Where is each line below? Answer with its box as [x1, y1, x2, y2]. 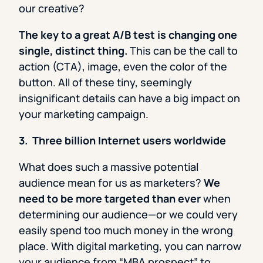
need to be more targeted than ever [19, 191, 201, 206]
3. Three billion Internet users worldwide [19, 133, 226, 148]
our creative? [19, 1, 85, 16]
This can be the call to [127, 43, 238, 58]
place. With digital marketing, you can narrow [19, 239, 241, 254]
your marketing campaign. [19, 107, 149, 122]
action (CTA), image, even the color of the [19, 59, 227, 74]
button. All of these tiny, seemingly [19, 75, 192, 90]
